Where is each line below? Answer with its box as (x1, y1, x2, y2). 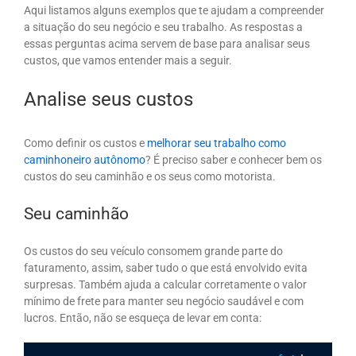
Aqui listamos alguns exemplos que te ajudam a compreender (24, 4, 324, 17)
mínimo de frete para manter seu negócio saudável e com (24, 294, 304, 308)
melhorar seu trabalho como (147, 136, 286, 149)
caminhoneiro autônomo (24, 153, 145, 166)
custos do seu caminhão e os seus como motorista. (24, 169, 276, 183)
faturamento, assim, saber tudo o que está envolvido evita (24, 261, 308, 274)
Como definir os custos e (24, 136, 147, 149)
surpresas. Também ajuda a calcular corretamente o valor (24, 277, 307, 291)
